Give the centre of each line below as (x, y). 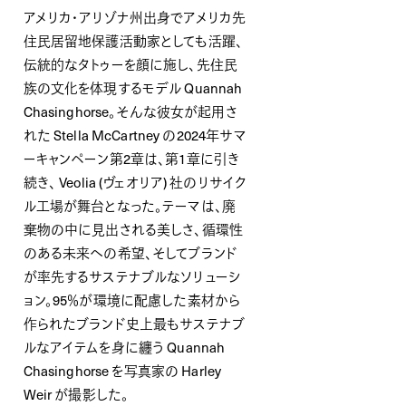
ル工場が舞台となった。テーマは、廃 (130, 205)
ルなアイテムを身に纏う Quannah (124, 347)
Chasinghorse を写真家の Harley (122, 370)
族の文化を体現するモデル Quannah (133, 87)
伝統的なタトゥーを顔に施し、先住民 (130, 64)
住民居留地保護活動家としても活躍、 (133, 40)
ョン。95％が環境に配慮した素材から (132, 300)
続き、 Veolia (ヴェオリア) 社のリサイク (135, 182)
